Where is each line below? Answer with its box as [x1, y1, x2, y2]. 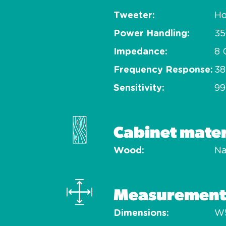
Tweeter [114, 11, 152, 21]
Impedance [114, 47, 165, 57]
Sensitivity [114, 84, 162, 93]
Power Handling [114, 29, 187, 39]
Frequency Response [114, 66, 210, 75]
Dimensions [114, 209, 166, 218]
